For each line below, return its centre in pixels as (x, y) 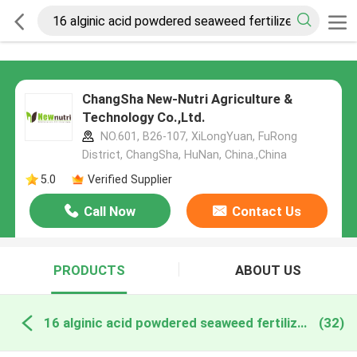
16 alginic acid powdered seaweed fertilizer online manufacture (302, 322)
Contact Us (266, 212)
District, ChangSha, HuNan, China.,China (184, 155)
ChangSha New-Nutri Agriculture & (187, 99)
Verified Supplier (129, 179)
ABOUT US (268, 271)
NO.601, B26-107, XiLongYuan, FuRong (197, 137)
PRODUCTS (89, 271)
